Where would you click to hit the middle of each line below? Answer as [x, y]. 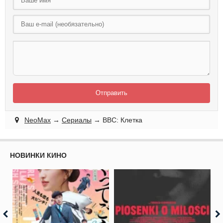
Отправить [111, 93]
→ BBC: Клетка [117, 120]
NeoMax [38, 120]
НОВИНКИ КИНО [38, 155]
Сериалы [77, 120]
